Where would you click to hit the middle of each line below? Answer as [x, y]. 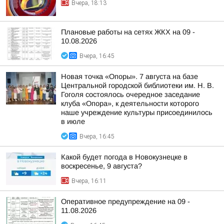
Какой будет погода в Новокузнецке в [124, 157]
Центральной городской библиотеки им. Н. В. [137, 85]
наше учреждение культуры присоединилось [137, 112]
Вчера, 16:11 [89, 181]
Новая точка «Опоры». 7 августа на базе [129, 76]
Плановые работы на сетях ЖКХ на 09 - [128, 32]
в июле [73, 121]
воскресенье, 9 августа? [101, 166]
